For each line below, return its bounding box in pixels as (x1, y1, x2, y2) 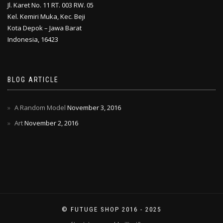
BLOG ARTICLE (7, 76, 59, 84)
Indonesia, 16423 (7, 35, 58, 44)
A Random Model (14, 103, 66, 112)
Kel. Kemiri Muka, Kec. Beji (7, 12, 85, 21)
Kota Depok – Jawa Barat (7, 23, 82, 32)
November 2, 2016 (24, 118, 78, 127)
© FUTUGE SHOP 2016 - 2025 (62, 206, 161, 213)
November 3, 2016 (67, 103, 121, 112)
